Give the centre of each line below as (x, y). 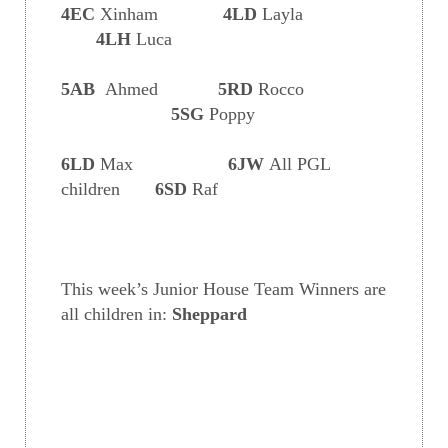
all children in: (114, 314)
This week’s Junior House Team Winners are (223, 289)
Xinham (129, 14)
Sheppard (207, 314)
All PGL (299, 164)
